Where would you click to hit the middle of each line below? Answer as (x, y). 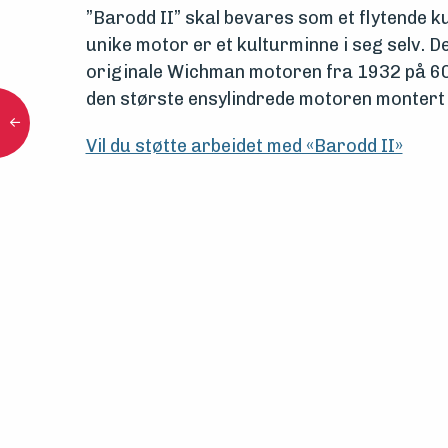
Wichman (205, 72)
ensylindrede (241, 99)
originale (126, 72)
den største (136, 99)
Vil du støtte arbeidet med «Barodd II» (244, 146)
